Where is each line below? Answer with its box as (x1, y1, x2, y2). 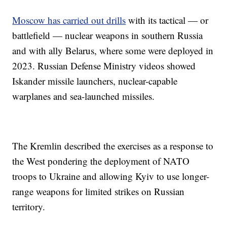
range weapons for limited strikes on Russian (12, 185, 185, 198)
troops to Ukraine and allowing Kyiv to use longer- (12, 170, 210, 182)
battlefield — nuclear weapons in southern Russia (12, 29, 203, 42)
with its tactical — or (126, 14, 209, 26)
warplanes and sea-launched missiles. (12, 90, 155, 102)
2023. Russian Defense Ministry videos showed (12, 59, 196, 72)
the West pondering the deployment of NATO (12, 155, 190, 167)
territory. (12, 200, 46, 213)
